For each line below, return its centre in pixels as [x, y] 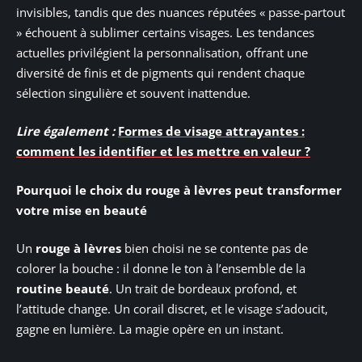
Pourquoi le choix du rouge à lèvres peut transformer [179, 189]
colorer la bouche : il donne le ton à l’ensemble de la [161, 269]
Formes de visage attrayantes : [211, 131]
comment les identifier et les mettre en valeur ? [163, 152]
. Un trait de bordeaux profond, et [203, 289]
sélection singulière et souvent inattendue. [133, 93]
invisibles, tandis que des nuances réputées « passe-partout [181, 12]
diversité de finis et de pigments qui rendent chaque [160, 72]
